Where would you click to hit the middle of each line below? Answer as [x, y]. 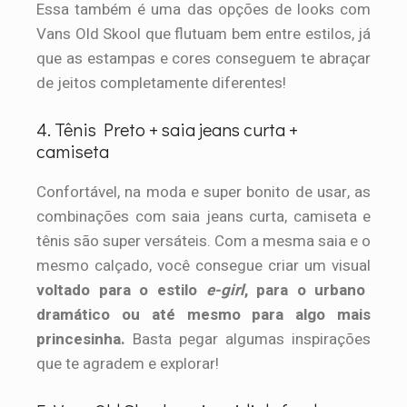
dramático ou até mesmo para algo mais [203, 315]
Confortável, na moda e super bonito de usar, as [203, 192]
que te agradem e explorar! [128, 364]
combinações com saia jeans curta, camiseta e [203, 217]
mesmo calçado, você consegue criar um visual [203, 266]
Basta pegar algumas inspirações [248, 339]
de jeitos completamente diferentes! [161, 83]
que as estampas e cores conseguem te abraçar [203, 58]
